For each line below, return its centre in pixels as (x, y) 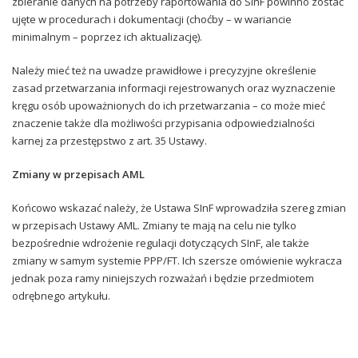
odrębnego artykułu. (61, 295)
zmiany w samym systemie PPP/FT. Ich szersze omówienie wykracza (177, 260)
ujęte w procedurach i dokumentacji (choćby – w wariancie (152, 19)
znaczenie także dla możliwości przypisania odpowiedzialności (163, 123)
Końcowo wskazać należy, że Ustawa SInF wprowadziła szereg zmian (179, 207)
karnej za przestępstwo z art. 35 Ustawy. (109, 140)
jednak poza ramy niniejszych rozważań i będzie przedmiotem (163, 278)
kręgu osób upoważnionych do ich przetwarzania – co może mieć (169, 105)
